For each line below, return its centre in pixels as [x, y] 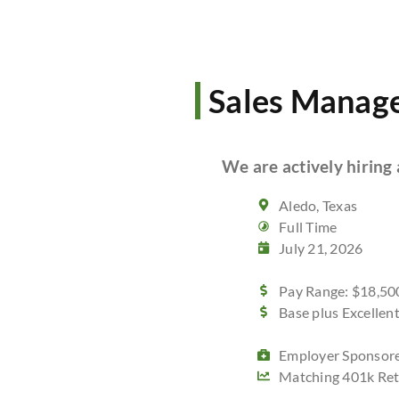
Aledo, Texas [318, 206]
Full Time [308, 227]
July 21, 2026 [321, 248]
